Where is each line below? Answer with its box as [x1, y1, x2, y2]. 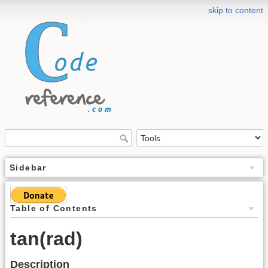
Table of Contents [10, 203, 98, 214]
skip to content [208, 5, 263, 15]
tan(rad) [10, 228, 83, 250]
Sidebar [10, 163, 47, 173]
